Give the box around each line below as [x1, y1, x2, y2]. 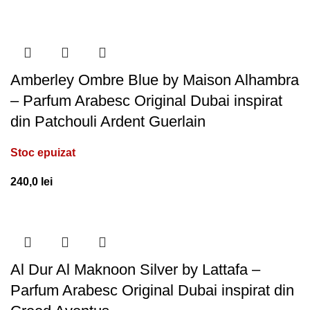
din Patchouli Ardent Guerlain [10, 112, 206, 130]
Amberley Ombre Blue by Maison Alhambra [10, 71, 299, 89]
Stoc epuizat [10, 146, 75, 158]
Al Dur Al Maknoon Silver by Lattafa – [10, 260, 260, 278]
